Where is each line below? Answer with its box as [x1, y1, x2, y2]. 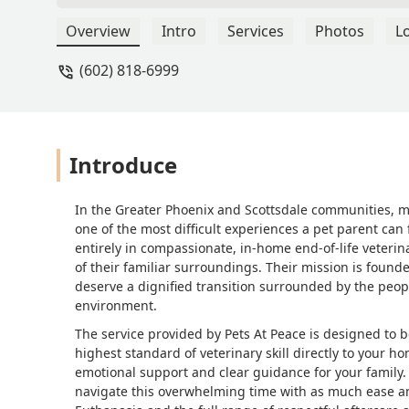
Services [227, 21, 284, 42]
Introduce [69, 150, 177, 181]
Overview [66, 21, 131, 42]
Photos [315, 21, 364, 42]
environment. [75, 297, 157, 315]
